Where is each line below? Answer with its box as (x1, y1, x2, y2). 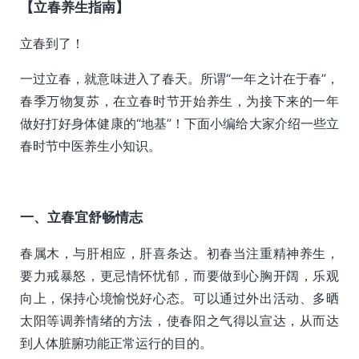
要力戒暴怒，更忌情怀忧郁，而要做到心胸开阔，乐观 (20, 267, 339, 284)
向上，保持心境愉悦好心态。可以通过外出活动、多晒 (20, 289, 339, 306)
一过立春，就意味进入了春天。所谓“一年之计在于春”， (20, 70, 339, 87)
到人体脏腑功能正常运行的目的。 (20, 334, 212, 351)
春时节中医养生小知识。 (20, 137, 161, 154)
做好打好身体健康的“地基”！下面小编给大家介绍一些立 (20, 115, 339, 131)
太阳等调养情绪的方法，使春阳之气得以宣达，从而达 (20, 312, 339, 329)
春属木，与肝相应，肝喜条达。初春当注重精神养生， (20, 244, 339, 261)
